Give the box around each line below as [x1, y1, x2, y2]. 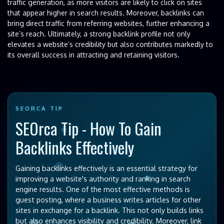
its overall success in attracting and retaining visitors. [7, 50, 179, 59]
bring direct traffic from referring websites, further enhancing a [7, 18, 209, 27]
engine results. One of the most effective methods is [15, 184, 190, 193]
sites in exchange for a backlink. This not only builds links [15, 205, 203, 214]
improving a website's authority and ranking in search [15, 174, 190, 183]
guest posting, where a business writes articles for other [15, 195, 201, 204]
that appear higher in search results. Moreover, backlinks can [7, 8, 204, 17]
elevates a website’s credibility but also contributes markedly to [7, 39, 213, 48]
